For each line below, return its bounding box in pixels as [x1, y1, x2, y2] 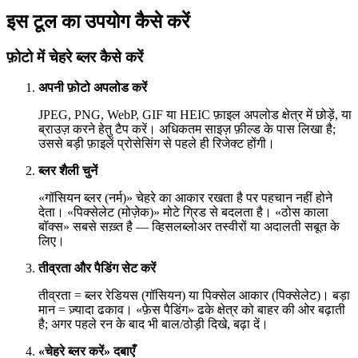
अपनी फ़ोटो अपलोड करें [38, 81, 147, 95]
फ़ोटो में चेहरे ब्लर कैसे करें [6, 48, 143, 66]
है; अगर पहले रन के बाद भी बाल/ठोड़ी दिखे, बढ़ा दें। [38, 317, 268, 332]
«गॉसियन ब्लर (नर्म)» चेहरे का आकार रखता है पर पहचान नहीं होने [38, 191, 332, 205]
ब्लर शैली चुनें [38, 164, 97, 178]
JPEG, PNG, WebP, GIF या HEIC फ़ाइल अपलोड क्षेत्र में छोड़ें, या [38, 108, 352, 122]
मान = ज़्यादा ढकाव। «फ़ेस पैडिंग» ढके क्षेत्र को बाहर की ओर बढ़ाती [38, 303, 345, 317]
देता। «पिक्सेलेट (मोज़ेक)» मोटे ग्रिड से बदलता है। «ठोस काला [38, 205, 328, 220]
